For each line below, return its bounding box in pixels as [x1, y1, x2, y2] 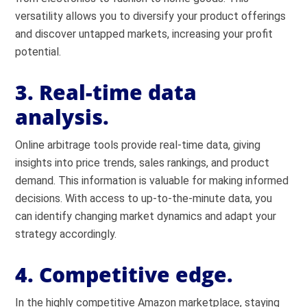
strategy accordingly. [15, 228, 117, 241]
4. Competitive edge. [15, 260, 234, 288]
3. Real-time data [15, 78, 197, 106]
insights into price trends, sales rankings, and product [15, 156, 270, 169]
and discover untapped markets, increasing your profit [15, 27, 273, 40]
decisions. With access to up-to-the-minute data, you [15, 192, 273, 205]
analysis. [15, 103, 110, 131]
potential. [15, 45, 62, 58]
